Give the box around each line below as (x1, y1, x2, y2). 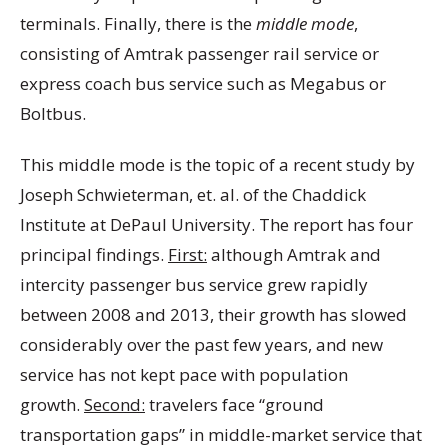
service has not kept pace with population (20, 363, 348, 387)
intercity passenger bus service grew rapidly (20, 273, 368, 297)
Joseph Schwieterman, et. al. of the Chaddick (20, 183, 366, 207)
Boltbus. (20, 101, 86, 125)
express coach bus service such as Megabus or (20, 71, 386, 95)
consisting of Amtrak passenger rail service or (20, 41, 379, 65)
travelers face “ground (145, 393, 324, 417)
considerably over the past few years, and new (20, 333, 383, 357)
